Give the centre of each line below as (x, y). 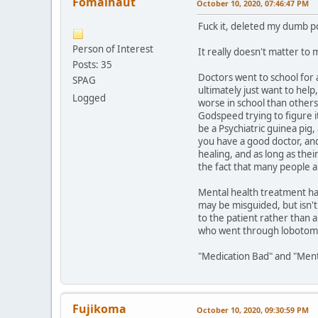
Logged (89, 98)
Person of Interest (113, 49)
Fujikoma (99, 308)
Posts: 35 (92, 64)
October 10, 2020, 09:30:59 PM (253, 309)
